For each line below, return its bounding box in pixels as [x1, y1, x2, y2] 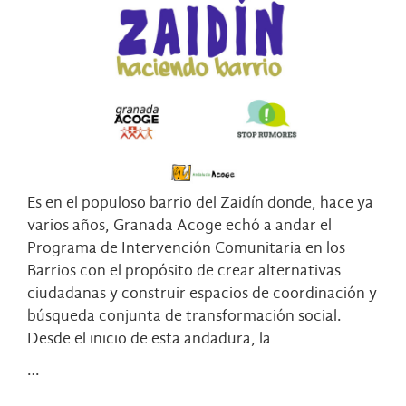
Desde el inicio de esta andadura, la [27, 329, 271, 349]
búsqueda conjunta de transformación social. [27, 306, 342, 326]
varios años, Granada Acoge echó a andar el [27, 216, 332, 236]
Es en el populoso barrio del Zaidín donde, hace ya [27, 193, 373, 213]
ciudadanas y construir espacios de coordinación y [27, 284, 377, 304]
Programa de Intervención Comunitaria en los [27, 238, 345, 258]
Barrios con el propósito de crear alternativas [27, 261, 341, 281]
